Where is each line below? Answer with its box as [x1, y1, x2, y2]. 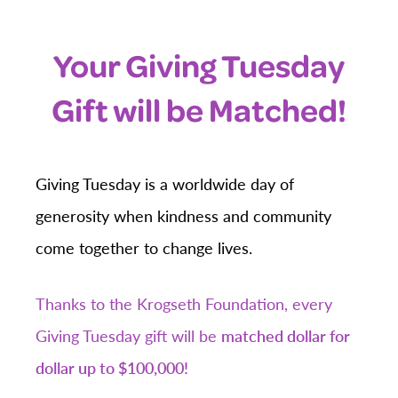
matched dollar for [221, 324, 350, 347]
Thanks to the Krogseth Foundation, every [36, 292, 332, 315]
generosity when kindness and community [36, 204, 331, 227]
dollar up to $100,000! [36, 356, 195, 379]
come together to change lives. [36, 236, 252, 259]
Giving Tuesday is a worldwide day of [36, 172, 294, 195]
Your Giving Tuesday [53, 44, 345, 86]
